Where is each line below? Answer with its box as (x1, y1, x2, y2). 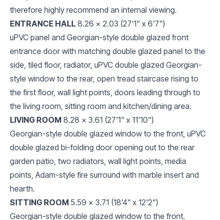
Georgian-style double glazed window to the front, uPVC (10, 128, 206, 138)
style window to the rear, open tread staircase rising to (10, 73, 198, 83)
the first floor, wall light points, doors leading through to (10, 87, 200, 97)
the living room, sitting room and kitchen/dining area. (10, 101, 192, 111)
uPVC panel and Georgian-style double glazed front (10, 32, 189, 42)
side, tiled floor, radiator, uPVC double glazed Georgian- (10, 59, 202, 70)
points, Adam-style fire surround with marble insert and (10, 169, 199, 180)
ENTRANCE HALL (10, 18, 76, 28)
